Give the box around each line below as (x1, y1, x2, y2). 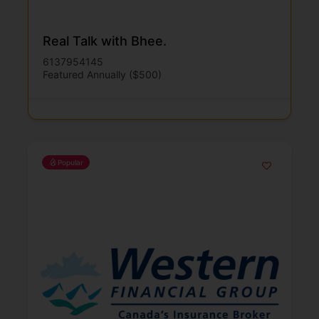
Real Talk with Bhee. (43, 33, 167, 48)
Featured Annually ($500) (43, 68, 162, 80)
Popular (58, 157, 83, 167)
